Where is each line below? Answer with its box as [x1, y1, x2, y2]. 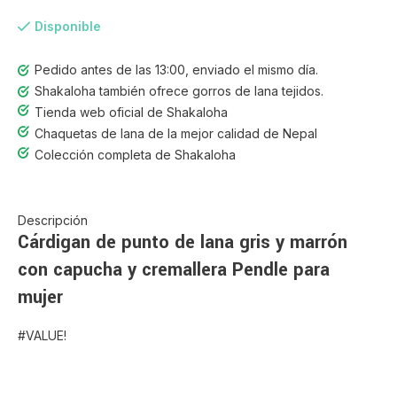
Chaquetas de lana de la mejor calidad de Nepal [35, 126, 317, 141]
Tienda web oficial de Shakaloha [35, 105, 228, 120]
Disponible [35, 19, 101, 34]
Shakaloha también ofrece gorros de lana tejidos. [35, 83, 323, 98]
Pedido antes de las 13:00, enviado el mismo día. [35, 62, 318, 77]
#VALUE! [18, 328, 66, 343]
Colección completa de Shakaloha [35, 147, 236, 162]
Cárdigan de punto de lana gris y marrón [18, 230, 347, 255]
